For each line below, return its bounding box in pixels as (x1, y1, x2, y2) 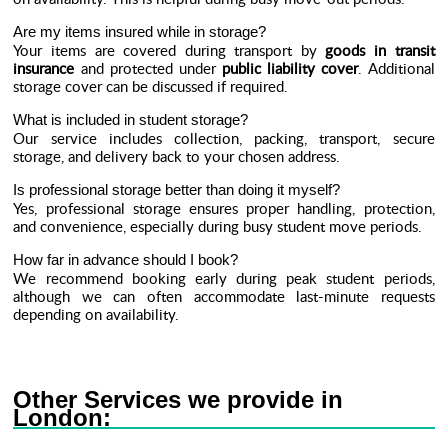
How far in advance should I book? (13, 251, 239, 268)
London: (13, 404, 112, 431)
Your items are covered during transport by (13, 40, 326, 60)
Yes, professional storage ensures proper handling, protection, (13, 198, 435, 218)
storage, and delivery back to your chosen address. (13, 146, 341, 166)
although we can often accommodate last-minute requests (13, 286, 435, 306)
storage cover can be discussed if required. (13, 76, 289, 96)
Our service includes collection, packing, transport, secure (13, 128, 435, 148)
